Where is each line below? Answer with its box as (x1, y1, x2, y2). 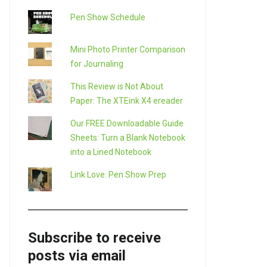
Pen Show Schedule (70, 12, 145, 22)
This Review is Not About (70, 81, 163, 91)
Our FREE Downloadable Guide (70, 118, 184, 128)
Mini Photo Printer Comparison (70, 44, 185, 54)
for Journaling (70, 58, 123, 69)
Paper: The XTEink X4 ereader (70, 95, 183, 105)
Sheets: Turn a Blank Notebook (70, 132, 185, 142)
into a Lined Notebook (70, 147, 151, 157)
